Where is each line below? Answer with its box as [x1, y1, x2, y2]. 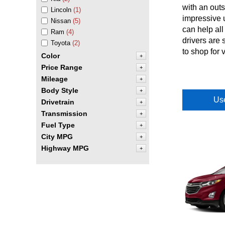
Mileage [41, 75, 68, 83]
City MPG [41, 133, 73, 141]
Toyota [51, 39, 70, 47]
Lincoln [51, 6, 71, 14]
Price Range [41, 63, 82, 71]
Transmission [41, 109, 87, 118]
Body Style [41, 86, 78, 94]
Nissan [51, 17, 71, 25]
